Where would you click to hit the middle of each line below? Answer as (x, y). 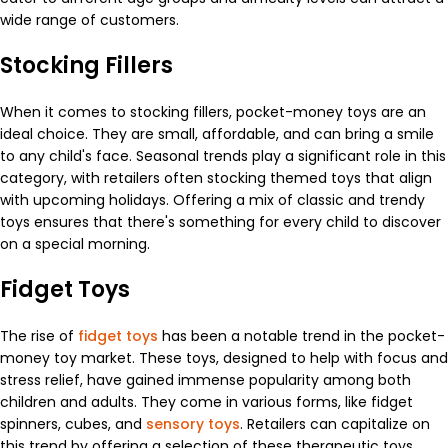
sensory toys (193, 423)
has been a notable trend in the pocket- (301, 335)
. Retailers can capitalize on (335, 423)
